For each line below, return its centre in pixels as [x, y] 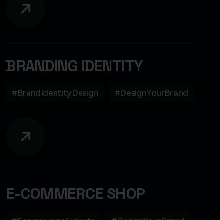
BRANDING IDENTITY [75, 66]
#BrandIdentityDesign [55, 93]
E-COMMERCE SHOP [75, 193]
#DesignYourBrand [151, 93]
